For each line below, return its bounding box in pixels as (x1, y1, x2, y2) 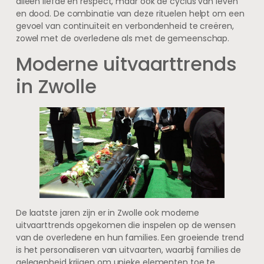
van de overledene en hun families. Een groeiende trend (15, 231, 244, 243)
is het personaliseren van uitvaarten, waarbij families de (15, 243, 242, 256)
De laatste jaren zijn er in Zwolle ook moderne (15, 206, 200, 219)
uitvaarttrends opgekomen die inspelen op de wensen (15, 219, 236, 231)
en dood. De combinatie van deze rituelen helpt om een (15, 7, 245, 19)
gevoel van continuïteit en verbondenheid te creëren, (15, 19, 234, 32)
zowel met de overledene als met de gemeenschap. (15, 32, 230, 44)
